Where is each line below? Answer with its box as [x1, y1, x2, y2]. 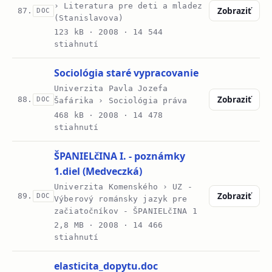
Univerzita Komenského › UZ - [54, 182, 192, 191]
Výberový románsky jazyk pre [54, 194, 188, 203]
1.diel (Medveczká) [54, 164, 143, 178]
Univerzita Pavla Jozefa [54, 84, 168, 93]
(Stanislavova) [54, 13, 123, 23]
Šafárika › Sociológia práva [54, 96, 188, 106]
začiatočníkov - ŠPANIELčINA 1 [54, 206, 197, 216]
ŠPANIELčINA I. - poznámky [54, 149, 186, 163]
